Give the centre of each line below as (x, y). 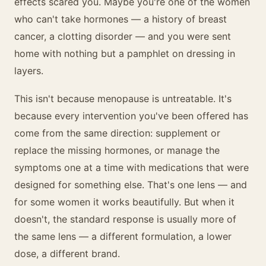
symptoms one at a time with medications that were (132, 167)
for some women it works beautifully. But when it (124, 202)
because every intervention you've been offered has (131, 116)
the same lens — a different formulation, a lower (123, 236)
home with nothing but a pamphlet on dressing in (125, 53)
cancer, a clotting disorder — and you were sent (123, 36)
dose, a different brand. (67, 254)
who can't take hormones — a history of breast (121, 19)
